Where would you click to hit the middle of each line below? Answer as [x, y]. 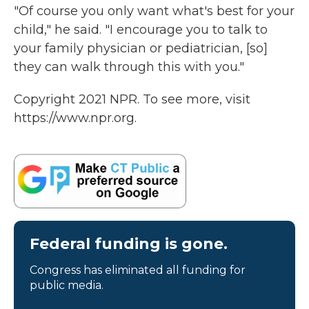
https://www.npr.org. [75, 118]
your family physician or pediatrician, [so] [141, 49]
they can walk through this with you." [129, 67]
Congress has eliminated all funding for [138, 270]
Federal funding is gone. [129, 244]
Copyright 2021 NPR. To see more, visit [132, 100]
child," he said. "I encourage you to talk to [141, 30]
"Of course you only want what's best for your [154, 11]
